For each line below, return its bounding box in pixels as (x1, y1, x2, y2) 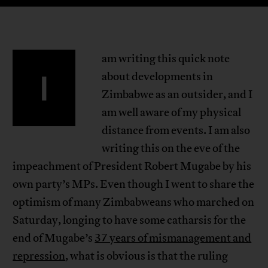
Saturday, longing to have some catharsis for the (13, 213, 246, 228)
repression (13, 249, 66, 264)
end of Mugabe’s (13, 231, 95, 246)
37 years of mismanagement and (95, 231, 252, 246)
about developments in (101, 69, 213, 84)
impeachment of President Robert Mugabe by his (13, 159, 252, 174)
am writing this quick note (101, 51, 230, 66)
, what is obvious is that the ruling (65, 249, 229, 264)
